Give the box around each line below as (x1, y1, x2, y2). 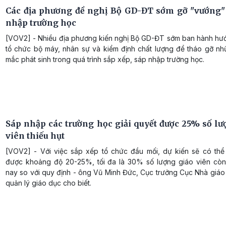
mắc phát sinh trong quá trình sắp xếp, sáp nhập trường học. (6, 54, 204, 64)
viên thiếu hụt (6, 130, 65, 141)
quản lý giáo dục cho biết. (6, 178, 91, 187)
